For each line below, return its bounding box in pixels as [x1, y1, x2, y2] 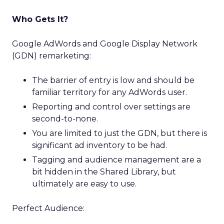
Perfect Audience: [12, 203, 84, 213]
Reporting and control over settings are [32, 102, 190, 111]
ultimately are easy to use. [32, 179, 136, 188]
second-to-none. [32, 114, 98, 123]
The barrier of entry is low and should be [32, 75, 194, 85]
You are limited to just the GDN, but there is [32, 128, 207, 138]
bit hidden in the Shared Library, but [32, 167, 176, 176]
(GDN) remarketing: [12, 51, 91, 60]
